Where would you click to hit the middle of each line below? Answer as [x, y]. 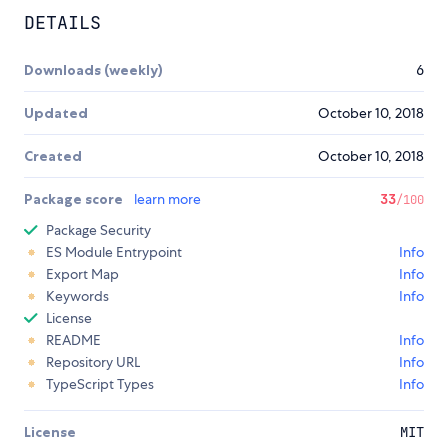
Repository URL [93, 362]
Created [53, 156]
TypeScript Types [100, 384]
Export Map [82, 274]
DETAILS [62, 23]
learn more [167, 199]
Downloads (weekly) [93, 70]
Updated [56, 113]
